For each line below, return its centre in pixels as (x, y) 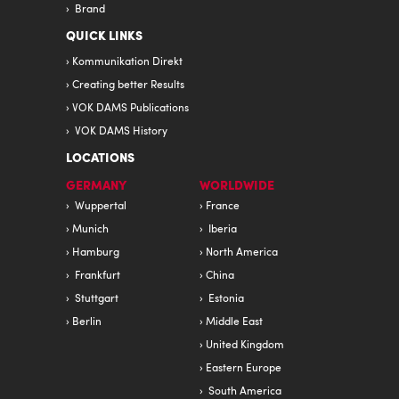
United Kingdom (245, 346)
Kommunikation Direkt (127, 63)
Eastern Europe (244, 369)
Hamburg (96, 253)
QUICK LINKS (104, 37)
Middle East (234, 323)
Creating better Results (128, 86)
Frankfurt (98, 277)
